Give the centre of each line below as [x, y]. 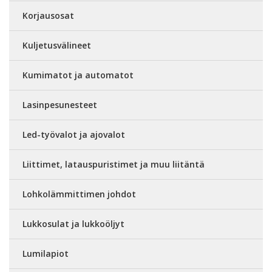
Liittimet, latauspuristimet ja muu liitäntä [114, 164]
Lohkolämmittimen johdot [79, 194]
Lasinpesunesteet [60, 105]
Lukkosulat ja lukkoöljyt [73, 224]
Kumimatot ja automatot [78, 75]
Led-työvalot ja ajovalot [74, 134]
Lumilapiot [46, 253]
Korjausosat [48, 15]
